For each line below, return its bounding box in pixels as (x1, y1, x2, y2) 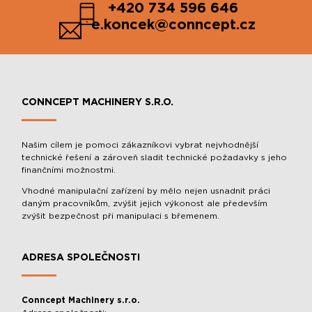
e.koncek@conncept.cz (91, 18, 256, 32)
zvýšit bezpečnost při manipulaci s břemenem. (22, 212, 220, 220)
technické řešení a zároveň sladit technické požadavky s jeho (22, 153, 288, 162)
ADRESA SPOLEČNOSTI (22, 253, 141, 263)
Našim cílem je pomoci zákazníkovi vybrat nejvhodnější (22, 141, 259, 149)
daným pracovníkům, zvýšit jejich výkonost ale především (22, 199, 268, 208)
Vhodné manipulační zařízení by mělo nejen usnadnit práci (22, 187, 271, 195)
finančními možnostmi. (22, 166, 116, 174)
